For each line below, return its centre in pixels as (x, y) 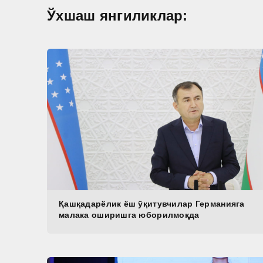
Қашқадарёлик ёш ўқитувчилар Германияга (152, 204)
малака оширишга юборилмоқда (129, 215)
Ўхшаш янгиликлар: (117, 15)
